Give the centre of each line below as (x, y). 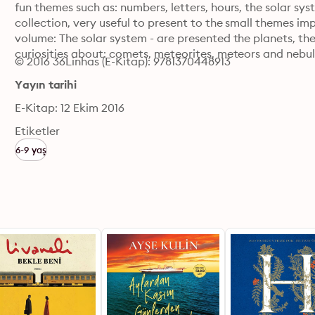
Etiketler (38, 131)
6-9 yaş (31, 150)
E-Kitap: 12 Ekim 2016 (70, 108)
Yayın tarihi (46, 84)
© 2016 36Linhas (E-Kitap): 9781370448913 (123, 61)
